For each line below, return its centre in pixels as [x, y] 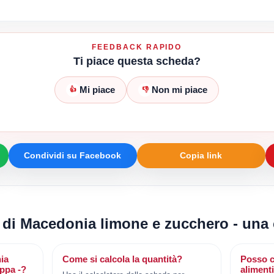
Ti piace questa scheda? [137, 61]
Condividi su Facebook [73, 155]
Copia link [201, 155]
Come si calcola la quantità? [123, 259]
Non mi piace [180, 90]
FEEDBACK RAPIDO [137, 47]
